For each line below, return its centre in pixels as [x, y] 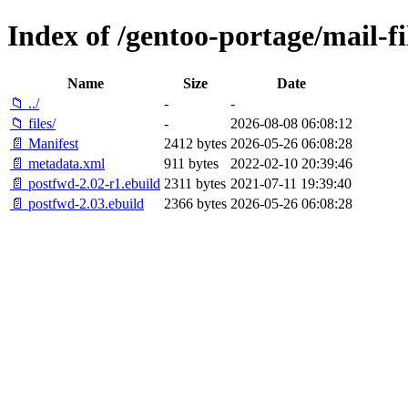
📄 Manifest [44, 143]
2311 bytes [195, 183]
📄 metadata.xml [57, 163]
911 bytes [191, 163]
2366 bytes [195, 203]
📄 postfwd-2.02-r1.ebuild [85, 183]
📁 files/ [33, 123]
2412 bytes [195, 143]
